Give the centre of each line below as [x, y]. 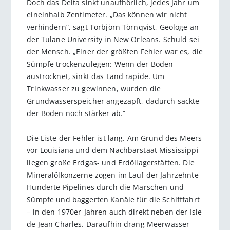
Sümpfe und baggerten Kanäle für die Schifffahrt [113, 199]
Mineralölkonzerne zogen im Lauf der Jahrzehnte [113, 175]
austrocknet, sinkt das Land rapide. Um [96, 76]
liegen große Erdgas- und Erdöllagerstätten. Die [111, 162]
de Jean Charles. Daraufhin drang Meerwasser [108, 224]
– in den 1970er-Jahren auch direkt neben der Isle [114, 212]
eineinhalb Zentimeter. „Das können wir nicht [107, 14]
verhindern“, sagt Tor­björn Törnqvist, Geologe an [113, 27]
